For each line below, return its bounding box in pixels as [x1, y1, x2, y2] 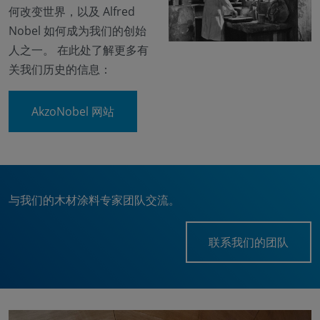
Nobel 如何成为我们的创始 [9, 23, 146, 39]
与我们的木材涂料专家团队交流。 [9, 192, 180, 208]
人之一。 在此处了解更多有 [9, 42, 149, 58]
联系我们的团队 [209, 234, 289, 250]
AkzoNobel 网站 [31, 104, 114, 119]
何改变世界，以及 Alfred [9, 4, 135, 19]
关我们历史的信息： [9, 61, 111, 77]
